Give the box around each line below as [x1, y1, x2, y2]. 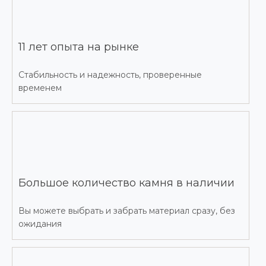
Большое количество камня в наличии [18, 176, 235, 189]
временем [18, 83, 62, 94]
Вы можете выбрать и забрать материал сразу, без [18, 205, 235, 217]
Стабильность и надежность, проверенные [18, 69, 202, 81]
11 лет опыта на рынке [18, 40, 139, 53]
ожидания [18, 218, 62, 230]
